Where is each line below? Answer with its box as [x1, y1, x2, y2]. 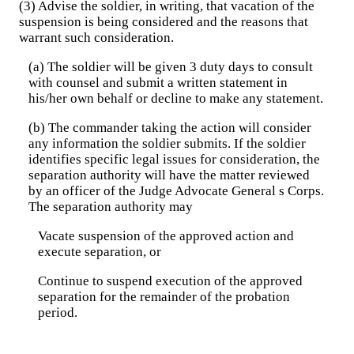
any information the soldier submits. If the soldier [28, 136, 306, 151]
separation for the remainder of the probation [38, 289, 290, 304]
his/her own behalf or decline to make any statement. [28, 91, 323, 106]
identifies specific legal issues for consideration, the [28, 152, 320, 167]
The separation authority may [28, 199, 193, 214]
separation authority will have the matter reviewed [28, 168, 310, 183]
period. [38, 305, 77, 320]
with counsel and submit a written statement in [28, 75, 288, 90]
